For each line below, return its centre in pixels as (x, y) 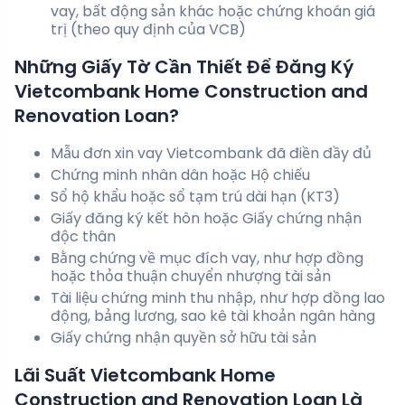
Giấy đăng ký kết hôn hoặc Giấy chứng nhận (206, 219)
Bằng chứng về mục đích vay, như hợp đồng (207, 259)
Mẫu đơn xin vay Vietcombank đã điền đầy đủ (211, 154)
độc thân (83, 237)
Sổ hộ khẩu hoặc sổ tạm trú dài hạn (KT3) (195, 197)
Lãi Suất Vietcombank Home (145, 376)
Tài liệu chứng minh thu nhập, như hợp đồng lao (218, 298)
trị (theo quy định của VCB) (148, 30)
